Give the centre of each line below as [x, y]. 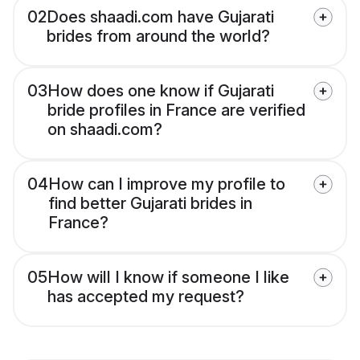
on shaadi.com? [105, 130]
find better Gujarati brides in [150, 204]
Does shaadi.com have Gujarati [160, 17]
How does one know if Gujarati [161, 91]
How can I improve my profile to [167, 184]
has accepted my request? [146, 297]
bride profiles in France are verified [176, 110]
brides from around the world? [158, 37]
